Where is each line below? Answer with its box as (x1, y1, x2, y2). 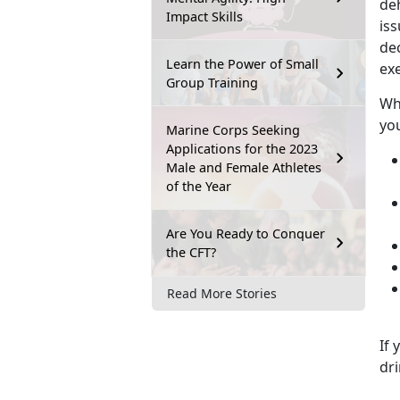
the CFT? (166, 243, 216, 261)
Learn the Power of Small (166, 54, 319, 72)
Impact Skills (166, 7, 243, 25)
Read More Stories (167, 285, 277, 303)
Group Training (166, 73, 258, 91)
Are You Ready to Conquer (166, 224, 325, 242)
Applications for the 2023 (166, 139, 318, 157)
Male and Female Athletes (166, 158, 321, 176)
